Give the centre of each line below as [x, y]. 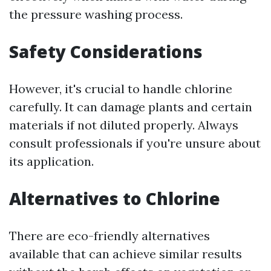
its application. [51, 161]
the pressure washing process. [96, 14]
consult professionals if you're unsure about [135, 143]
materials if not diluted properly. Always [124, 125]
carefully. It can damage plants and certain [131, 107]
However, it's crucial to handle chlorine [121, 89]
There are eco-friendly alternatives [109, 236]
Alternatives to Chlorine [115, 198]
